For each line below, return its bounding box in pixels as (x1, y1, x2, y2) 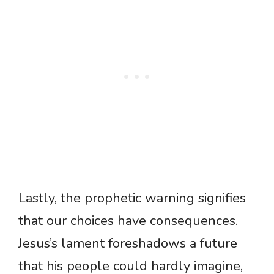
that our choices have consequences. (18, 212, 238, 231)
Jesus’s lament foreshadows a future (18, 234, 237, 253)
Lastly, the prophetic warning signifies (18, 189, 246, 208)
